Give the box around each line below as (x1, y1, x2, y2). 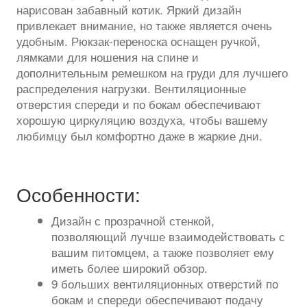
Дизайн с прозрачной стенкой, (51, 211, 215, 229)
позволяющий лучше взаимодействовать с (51, 227, 286, 245)
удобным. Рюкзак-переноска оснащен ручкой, (16, 32, 261, 50)
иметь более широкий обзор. (51, 258, 208, 276)
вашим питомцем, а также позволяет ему (51, 243, 275, 260)
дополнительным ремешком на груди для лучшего (16, 64, 288, 82)
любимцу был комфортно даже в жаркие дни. (16, 127, 263, 145)
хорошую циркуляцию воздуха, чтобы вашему (16, 111, 269, 129)
